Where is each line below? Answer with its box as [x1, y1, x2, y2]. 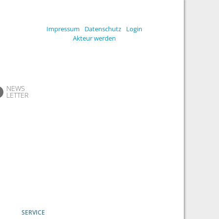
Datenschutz [84, 24, 121, 33]
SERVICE [21, 208, 45, 217]
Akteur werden [72, 34, 116, 43]
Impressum [46, 24, 80, 33]
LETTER [6, 90, 28, 100]
